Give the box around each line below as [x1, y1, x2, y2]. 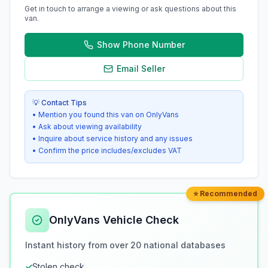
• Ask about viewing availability [32, 121, 142, 131]
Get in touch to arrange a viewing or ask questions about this [25, 4, 236, 13]
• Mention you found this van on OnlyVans [32, 109, 179, 119]
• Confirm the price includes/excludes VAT [32, 145, 182, 155]
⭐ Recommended [193, 188, 257, 198]
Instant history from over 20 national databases [25, 239, 226, 250]
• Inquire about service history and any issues [32, 133, 193, 143]
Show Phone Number [96, 39, 185, 50]
